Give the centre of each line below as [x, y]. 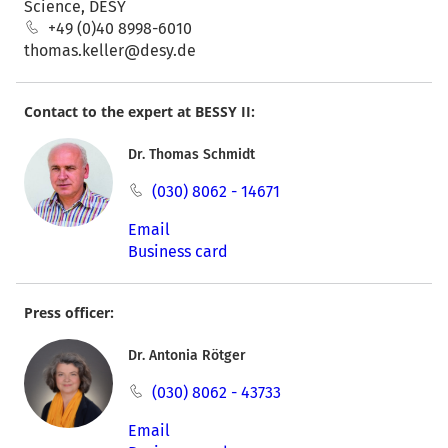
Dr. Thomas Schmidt [191, 155]
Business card [177, 252]
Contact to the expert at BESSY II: [139, 112]
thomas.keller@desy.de [110, 51]
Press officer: [69, 313]
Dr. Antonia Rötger [186, 356]
